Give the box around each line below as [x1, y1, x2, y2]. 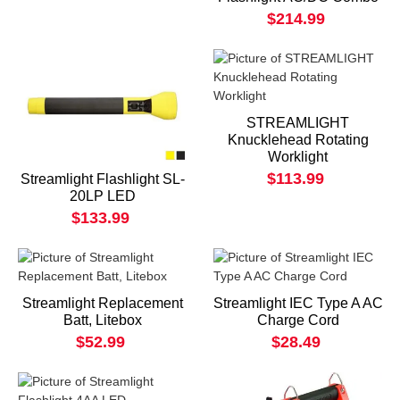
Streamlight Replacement [21, 296, 183, 312]
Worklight [268, 149, 328, 165]
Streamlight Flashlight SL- [20, 171, 185, 187]
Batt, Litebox [62, 312, 142, 329]
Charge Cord [256, 312, 339, 329]
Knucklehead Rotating [227, 132, 369, 148]
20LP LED [69, 188, 136, 204]
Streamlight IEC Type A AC [212, 296, 383, 312]
